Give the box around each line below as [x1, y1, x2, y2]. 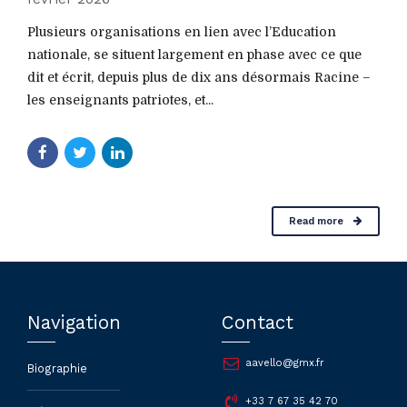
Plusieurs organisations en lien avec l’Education [27, 24, 336, 39]
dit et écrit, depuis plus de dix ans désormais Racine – [27, 69, 371, 84]
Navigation [27, 312, 121, 334]
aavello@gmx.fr [244, 357, 324, 370]
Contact [222, 312, 293, 334]
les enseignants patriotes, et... [27, 92, 213, 107]
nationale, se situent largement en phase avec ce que [27, 46, 362, 62]
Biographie [27, 361, 87, 375]
